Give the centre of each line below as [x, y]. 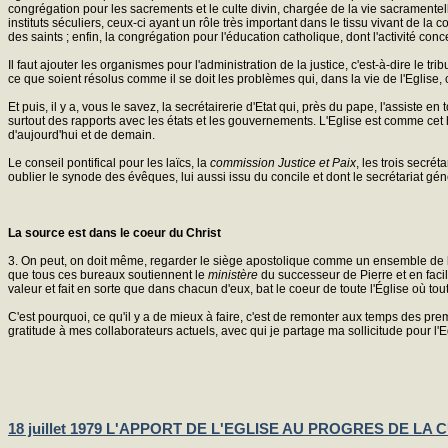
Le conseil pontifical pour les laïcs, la [109, 162]
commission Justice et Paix [283, 162]
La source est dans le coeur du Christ [114, 232]
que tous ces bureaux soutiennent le [108, 274]
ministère [233, 274]
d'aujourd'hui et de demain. [81, 134]
